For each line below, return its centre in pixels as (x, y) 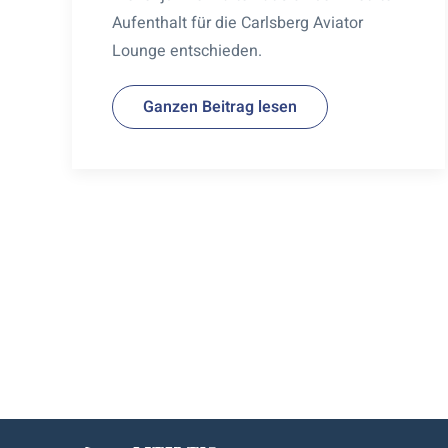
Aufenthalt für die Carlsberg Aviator (237, 22)
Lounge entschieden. (187, 50)
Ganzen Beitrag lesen (220, 106)
